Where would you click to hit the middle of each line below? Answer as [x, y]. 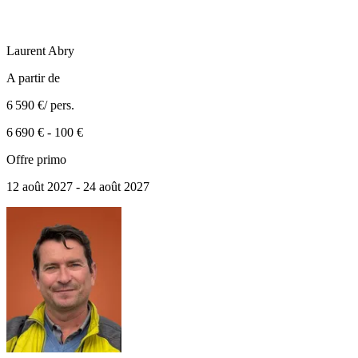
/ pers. [59, 105]
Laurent [26, 51]
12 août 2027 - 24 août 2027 [78, 187]
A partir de [33, 78]
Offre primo [36, 160]
